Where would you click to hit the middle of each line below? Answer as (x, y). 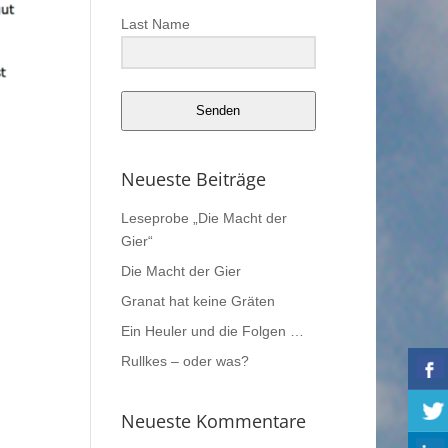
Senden (218, 111)
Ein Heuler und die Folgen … (212, 330)
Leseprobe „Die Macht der (203, 217)
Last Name (155, 24)
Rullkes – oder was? (184, 360)
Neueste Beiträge (193, 178)
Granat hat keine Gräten (197, 300)
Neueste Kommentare (213, 420)
